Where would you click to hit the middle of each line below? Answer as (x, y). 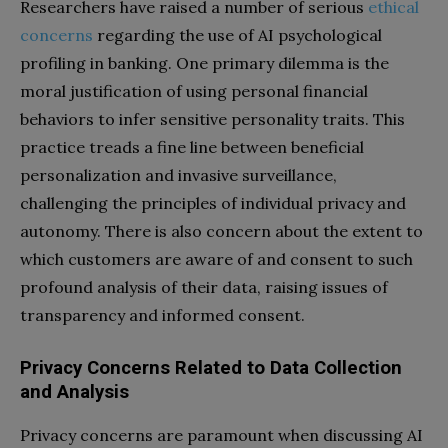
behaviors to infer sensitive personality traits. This (212, 118)
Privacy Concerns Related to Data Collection (211, 367)
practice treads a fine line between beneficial (192, 146)
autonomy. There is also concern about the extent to (221, 230)
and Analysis (74, 391)
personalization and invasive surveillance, (178, 174)
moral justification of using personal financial (194, 90)
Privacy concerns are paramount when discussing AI (221, 434)
